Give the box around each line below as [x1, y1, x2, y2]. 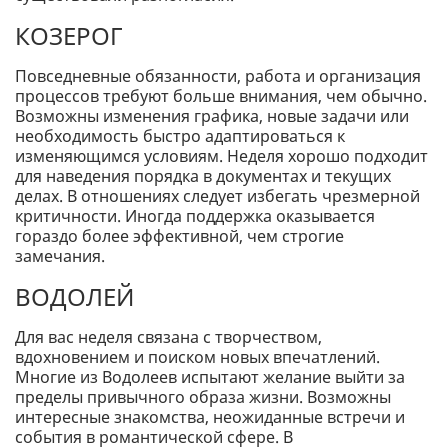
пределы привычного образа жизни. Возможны [15, 386, 391, 409]
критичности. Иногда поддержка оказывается [15, 205, 375, 228]
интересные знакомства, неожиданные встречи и [15, 406, 405, 429]
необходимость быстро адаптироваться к [15, 125, 345, 148]
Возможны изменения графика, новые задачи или [15, 105, 409, 128]
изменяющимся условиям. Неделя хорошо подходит [15, 145, 428, 168]
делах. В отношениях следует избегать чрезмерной [15, 185, 420, 208]
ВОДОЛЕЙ [15, 280, 134, 314]
